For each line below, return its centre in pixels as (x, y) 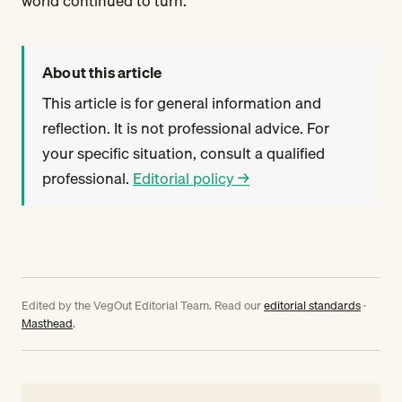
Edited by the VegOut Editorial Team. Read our (143, 305)
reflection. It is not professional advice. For (186, 127)
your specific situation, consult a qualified (184, 153)
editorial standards (312, 305)
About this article (102, 72)
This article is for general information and (182, 102)
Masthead (47, 323)
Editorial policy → (191, 178)
